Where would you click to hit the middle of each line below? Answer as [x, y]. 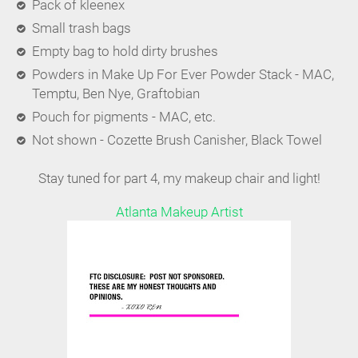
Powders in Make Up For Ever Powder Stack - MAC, [183, 74]
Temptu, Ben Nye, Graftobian [115, 93]
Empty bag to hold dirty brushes [125, 51]
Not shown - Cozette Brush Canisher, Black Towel [177, 140]
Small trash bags [81, 28]
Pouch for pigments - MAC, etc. [123, 117]
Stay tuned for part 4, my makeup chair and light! [179, 178]
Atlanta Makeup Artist [179, 212]
